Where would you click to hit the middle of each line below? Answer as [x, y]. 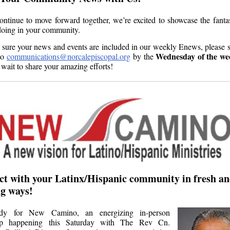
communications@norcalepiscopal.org [68, 56]
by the [143, 56]
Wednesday [176, 56]
